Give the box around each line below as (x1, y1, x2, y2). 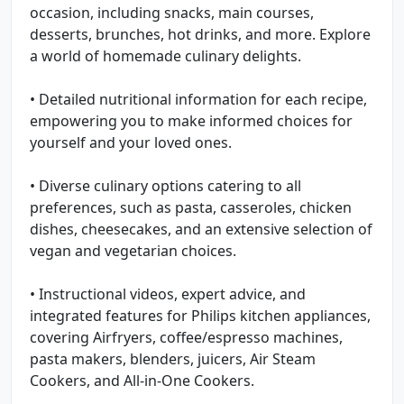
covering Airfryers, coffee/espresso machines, (30, 326, 343, 347)
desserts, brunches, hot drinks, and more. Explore (30, 23, 371, 44)
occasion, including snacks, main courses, (30, 2, 314, 23)
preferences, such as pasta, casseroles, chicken (30, 197, 352, 217)
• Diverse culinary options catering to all (30, 175, 301, 196)
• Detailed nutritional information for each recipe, (30, 88, 367, 109)
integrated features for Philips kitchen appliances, (30, 305, 371, 326)
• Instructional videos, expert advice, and (30, 283, 306, 304)
